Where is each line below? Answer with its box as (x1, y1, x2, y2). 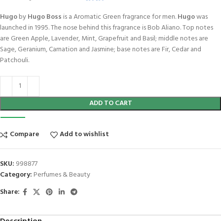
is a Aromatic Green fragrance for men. (62, 11, 178, 23)
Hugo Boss (28, 11, 62, 23)
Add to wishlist (60, 129, 110, 141)
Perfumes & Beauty (34, 169, 90, 181)
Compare (9, 129, 39, 141)
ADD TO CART (89, 97, 132, 109)
